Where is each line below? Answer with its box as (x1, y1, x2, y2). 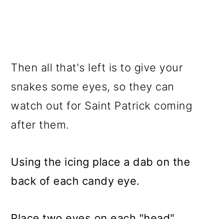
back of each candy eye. (11, 175, 140, 187)
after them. (11, 118, 69, 131)
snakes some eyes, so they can (11, 80, 175, 93)
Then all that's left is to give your (11, 61, 183, 74)
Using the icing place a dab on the (11, 155, 191, 168)
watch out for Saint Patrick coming (11, 99, 193, 112)
